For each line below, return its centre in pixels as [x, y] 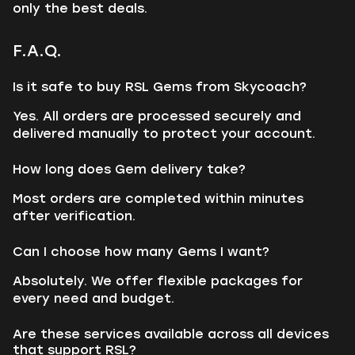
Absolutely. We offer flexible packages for [158, 281]
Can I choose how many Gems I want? [141, 252]
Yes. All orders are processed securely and [157, 116]
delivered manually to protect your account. [164, 134]
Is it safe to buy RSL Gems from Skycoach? [160, 87]
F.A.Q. [37, 51]
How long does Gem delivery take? [129, 169]
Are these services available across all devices [171, 334]
